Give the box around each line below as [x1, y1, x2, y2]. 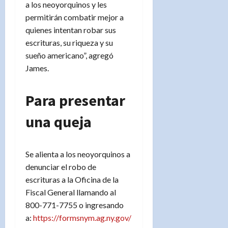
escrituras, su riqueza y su [25, 37, 113, 47]
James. [25, 63, 49, 73]
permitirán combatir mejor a [25, 12, 124, 22]
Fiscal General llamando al [25, 187, 116, 197]
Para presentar [25, 90, 125, 110]
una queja [25, 111, 92, 131]
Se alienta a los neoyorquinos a [25, 149, 130, 159]
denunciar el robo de [25, 161, 96, 172]
